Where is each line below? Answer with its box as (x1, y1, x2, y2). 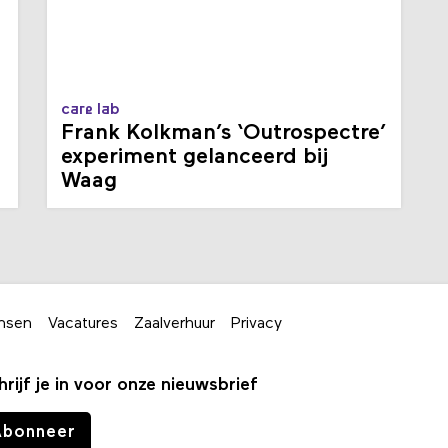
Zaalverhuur (134, 315, 215, 332)
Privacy (231, 315, 282, 332)
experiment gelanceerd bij (61, 145, 328, 169)
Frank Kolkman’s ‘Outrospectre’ (61, 121, 386, 145)
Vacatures (48, 315, 118, 332)
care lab (61, 101, 120, 118)
